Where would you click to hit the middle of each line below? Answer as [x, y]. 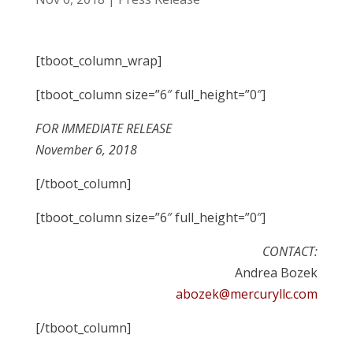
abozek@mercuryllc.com [247, 294]
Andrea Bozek [277, 273]
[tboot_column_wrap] [98, 61]
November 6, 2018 [86, 150]
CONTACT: [290, 251]
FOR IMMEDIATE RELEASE [103, 128]
